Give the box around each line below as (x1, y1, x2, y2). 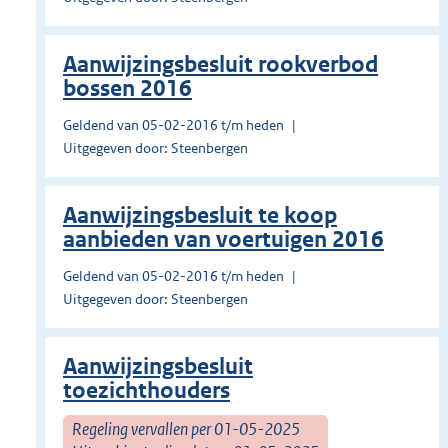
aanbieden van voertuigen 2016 (63, 226, 384, 254)
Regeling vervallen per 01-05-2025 (72, 417, 300, 440)
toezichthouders (63, 377, 230, 405)
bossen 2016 (63, 75, 192, 103)
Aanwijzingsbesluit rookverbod (63, 51, 378, 79)
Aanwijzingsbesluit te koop (63, 202, 337, 230)
